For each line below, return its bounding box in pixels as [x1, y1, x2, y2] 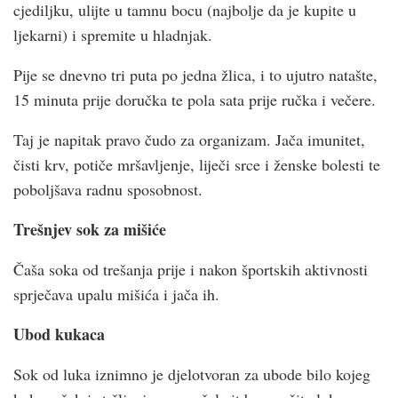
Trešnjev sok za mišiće [13, 217, 166, 241]
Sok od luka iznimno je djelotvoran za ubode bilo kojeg [13, 362, 370, 385]
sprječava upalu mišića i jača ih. [13, 283, 219, 305]
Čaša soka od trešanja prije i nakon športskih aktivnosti [13, 258, 368, 280]
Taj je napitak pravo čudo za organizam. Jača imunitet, [13, 128, 365, 150]
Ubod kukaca [13, 322, 105, 346]
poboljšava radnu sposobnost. [13, 178, 203, 200]
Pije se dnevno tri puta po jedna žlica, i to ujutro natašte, [13, 63, 378, 85]
